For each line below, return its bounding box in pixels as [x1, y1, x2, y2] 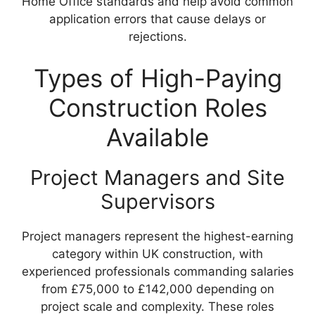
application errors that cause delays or [49, 11, 266, 26]
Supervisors [100, 189, 215, 214]
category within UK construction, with [52, 247, 263, 262]
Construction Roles [48, 93, 267, 123]
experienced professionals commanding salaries [21, 264, 294, 279]
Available [106, 122, 209, 153]
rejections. [128, 29, 187, 44]
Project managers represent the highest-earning [22, 229, 293, 244]
